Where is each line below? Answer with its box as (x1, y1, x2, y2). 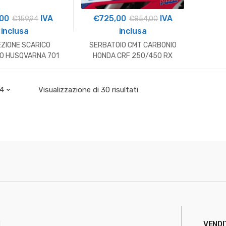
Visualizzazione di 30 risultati (38, 85, 138, 94)
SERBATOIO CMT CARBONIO (89, 40, 177, 49)
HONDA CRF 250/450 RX (93, 51, 173, 60)
